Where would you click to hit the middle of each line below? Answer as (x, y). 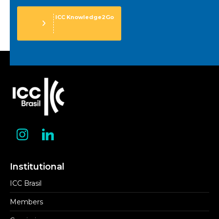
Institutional (37, 167)
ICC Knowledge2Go (84, 17)
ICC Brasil (26, 184)
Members (26, 202)
